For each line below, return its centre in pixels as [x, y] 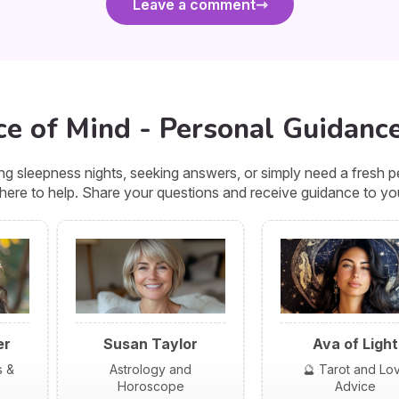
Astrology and [151, 370]
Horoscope [151, 387]
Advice [355, 387]
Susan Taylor [151, 344]
